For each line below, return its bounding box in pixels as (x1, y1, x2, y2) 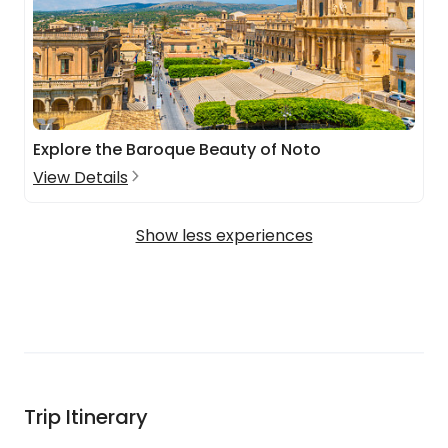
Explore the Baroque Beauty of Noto (33, 138, 321, 161)
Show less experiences (135, 224, 313, 247)
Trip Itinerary (24, 403, 148, 431)
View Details (33, 166, 128, 189)
